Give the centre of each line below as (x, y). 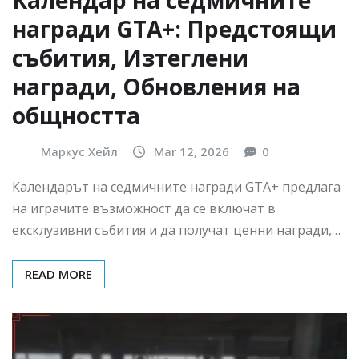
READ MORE (58, 274)
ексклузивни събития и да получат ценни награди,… (176, 230)
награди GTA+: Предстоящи (174, 29)
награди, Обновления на (156, 87)
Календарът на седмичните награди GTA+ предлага (176, 186)
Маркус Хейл (79, 152)
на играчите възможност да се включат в (144, 208)
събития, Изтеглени (130, 58)
